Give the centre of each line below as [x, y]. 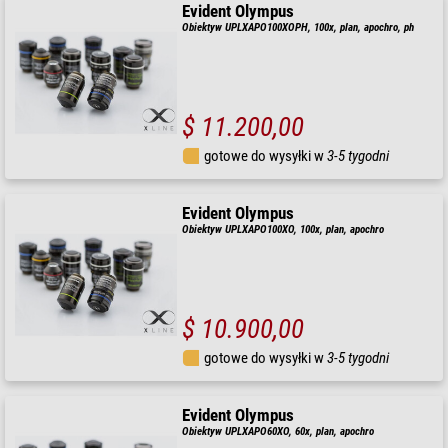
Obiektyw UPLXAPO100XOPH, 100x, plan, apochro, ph [298, 27]
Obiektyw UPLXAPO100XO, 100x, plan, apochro [283, 229]
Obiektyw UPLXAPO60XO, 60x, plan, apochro [278, 431]
